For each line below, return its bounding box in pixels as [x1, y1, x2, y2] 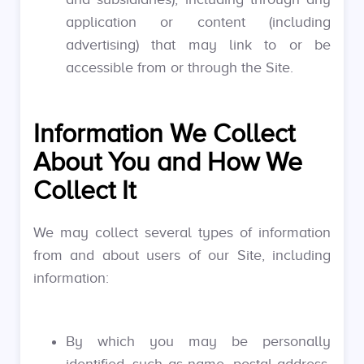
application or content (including [66, 14, 331, 30]
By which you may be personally [66, 333, 331, 349]
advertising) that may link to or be [66, 37, 331, 53]
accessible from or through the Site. [66, 59, 293, 76]
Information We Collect [33, 119, 295, 148]
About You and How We [33, 148, 302, 176]
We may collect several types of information [33, 224, 331, 240]
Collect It [33, 176, 136, 205]
